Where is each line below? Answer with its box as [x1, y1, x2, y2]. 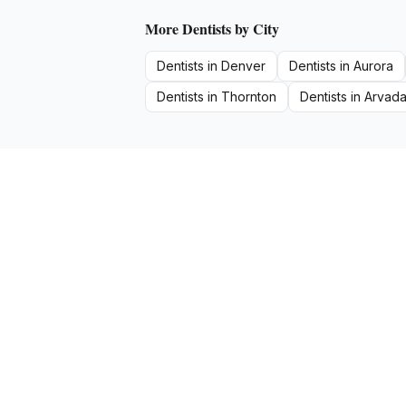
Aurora [353, 58, 393, 73]
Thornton [221, 89, 276, 104]
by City [231, 18, 279, 39]
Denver [221, 58, 266, 73]
